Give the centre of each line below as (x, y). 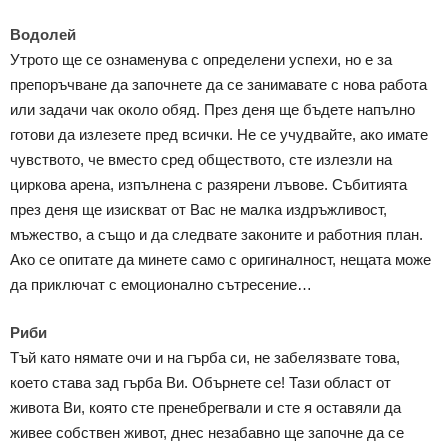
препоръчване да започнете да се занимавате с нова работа (218, 85)
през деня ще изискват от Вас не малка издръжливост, (198, 210)
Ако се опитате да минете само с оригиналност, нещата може (220, 260)
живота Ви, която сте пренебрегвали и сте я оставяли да (205, 408)
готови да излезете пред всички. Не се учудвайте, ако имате (219, 135)
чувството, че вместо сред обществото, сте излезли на (201, 160)
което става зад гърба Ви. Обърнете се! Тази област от (200, 383)
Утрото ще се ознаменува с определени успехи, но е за (201, 60)
